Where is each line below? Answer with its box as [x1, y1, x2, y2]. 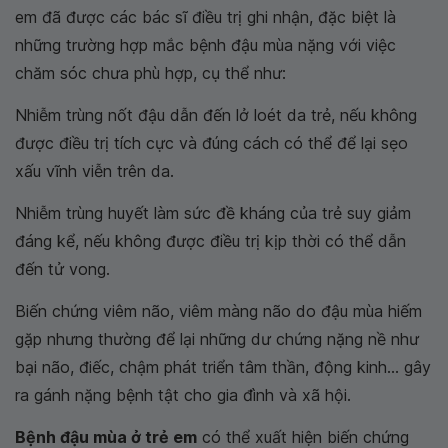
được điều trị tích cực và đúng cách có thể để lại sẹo [15, 132, 408, 153]
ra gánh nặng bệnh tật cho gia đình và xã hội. [15, 384, 351, 405]
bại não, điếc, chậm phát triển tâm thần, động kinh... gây [15, 356, 431, 377]
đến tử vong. [15, 258, 110, 279]
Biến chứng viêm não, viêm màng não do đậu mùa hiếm [15, 300, 422, 321]
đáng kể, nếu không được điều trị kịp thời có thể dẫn [15, 230, 406, 251]
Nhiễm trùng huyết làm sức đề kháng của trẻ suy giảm [15, 202, 411, 223]
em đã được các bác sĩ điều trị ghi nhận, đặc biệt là [15, 6, 396, 27]
